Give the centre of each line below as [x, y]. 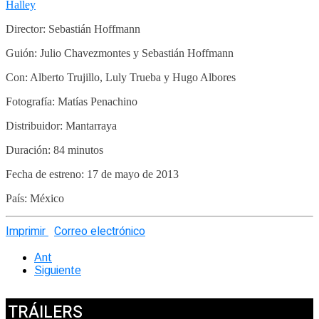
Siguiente [58, 271]
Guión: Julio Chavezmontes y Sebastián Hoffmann [120, 53]
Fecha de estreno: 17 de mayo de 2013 [92, 174]
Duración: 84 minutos [54, 150]
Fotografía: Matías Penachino [72, 102]
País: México [35, 199]
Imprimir [26, 232]
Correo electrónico [100, 232]
